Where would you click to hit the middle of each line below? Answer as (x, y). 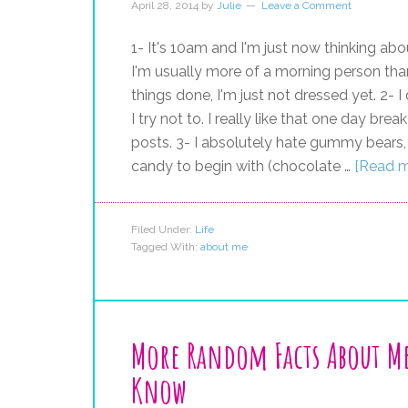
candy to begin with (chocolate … (243, 166)
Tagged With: (166, 247)
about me (224, 247)
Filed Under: (163, 229)
